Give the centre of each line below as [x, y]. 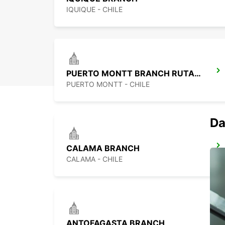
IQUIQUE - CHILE [94, 10]
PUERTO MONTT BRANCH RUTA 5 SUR [198, 74]
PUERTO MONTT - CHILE [108, 84]
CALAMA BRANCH [103, 148]
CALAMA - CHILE [94, 159]
